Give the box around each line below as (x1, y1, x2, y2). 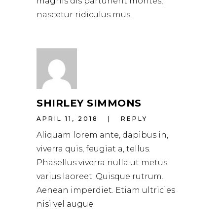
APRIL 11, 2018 (37, 114, 98, 122)
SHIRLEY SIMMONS (37, 97, 142, 110)
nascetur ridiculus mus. (37, 10, 132, 20)
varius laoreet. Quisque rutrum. (37, 172, 163, 182)
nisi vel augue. (37, 199, 95, 209)
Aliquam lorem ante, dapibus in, (37, 130, 168, 140)
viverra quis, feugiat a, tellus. (37, 144, 150, 154)
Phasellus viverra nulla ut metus (37, 158, 167, 168)
